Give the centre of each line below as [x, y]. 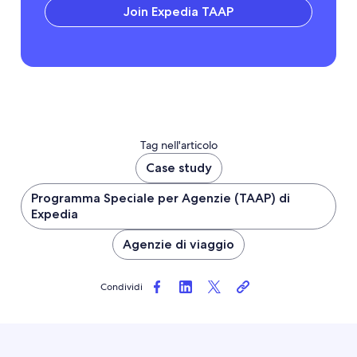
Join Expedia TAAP [178, 11]
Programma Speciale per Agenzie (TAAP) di [161, 198]
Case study [178, 167]
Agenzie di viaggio [178, 244]
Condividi [121, 286]
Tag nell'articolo [178, 145]
